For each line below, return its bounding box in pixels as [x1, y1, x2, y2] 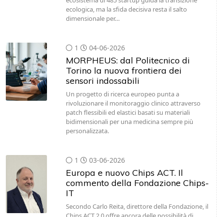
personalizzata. [65, 126, 109, 135]
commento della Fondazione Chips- [65, 177, 209, 188]
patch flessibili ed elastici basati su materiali [65, 108, 190, 117]
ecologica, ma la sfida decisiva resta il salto [65, 5, 187, 14]
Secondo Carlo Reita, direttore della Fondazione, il [65, 202, 208, 211]
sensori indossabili [65, 75, 139, 86]
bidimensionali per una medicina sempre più [65, 117, 193, 126]
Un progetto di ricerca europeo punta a [65, 90, 179, 98]
